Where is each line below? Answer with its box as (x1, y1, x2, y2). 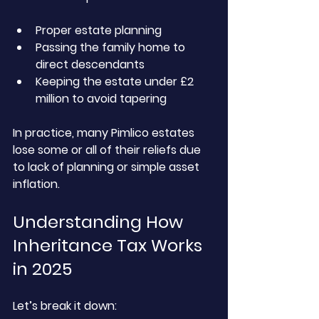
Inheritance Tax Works (13, 234, 206, 257)
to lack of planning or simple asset (13, 159, 202, 175)
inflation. (13, 176, 60, 192)
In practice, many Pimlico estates (13, 125, 197, 141)
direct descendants (36, 56, 145, 73)
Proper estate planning (36, 22, 162, 38)
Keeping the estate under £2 (36, 73, 197, 90)
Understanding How (13, 210, 187, 234)
